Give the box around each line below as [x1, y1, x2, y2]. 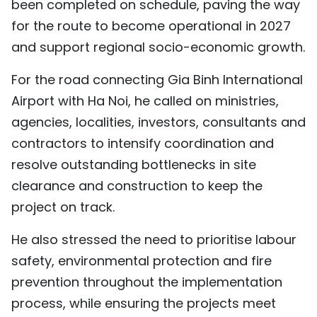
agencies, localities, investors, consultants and [11, 113, 306, 132]
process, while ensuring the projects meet [11, 294, 276, 313]
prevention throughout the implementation [11, 273, 282, 292]
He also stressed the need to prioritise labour [11, 231, 296, 249]
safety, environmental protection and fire [11, 252, 272, 270]
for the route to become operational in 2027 [11, 17, 291, 35]
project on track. [11, 198, 115, 217]
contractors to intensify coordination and [11, 134, 274, 153]
